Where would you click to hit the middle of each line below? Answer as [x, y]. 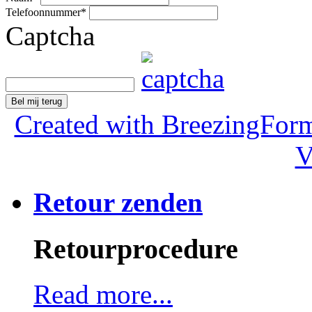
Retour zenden [118, 202]
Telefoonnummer [43, 13]
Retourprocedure [136, 249]
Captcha [50, 36]
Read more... [103, 294]
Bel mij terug [37, 102]
